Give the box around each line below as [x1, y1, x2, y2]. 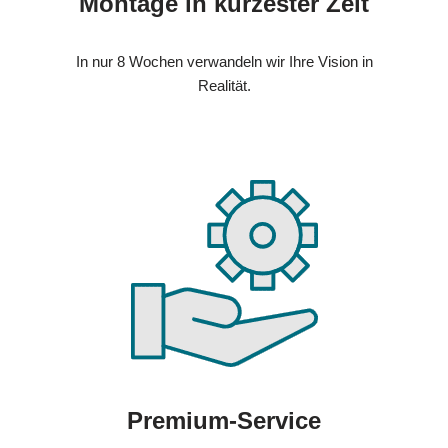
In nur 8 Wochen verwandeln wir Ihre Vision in [75, 52, 373, 70]
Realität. [197, 76, 251, 94]
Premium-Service [127, 406, 321, 434]
